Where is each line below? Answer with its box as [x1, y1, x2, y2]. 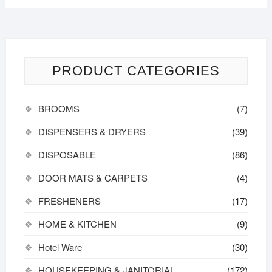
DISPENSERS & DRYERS [38, 125, 146, 138]
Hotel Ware [38, 240, 82, 254]
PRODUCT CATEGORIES [52, 63, 220, 79]
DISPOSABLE [38, 148, 96, 161]
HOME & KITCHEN [38, 217, 117, 231]
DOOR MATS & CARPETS [38, 171, 148, 185]
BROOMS [38, 102, 80, 115]
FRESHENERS [38, 194, 101, 208]
